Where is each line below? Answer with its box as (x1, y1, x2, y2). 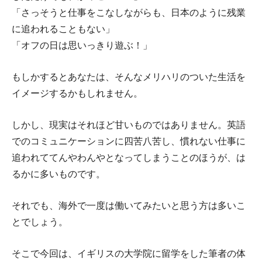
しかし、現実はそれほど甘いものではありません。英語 (12, 119, 246, 130)
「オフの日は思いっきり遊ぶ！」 (12, 39, 152, 51)
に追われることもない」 (12, 23, 115, 35)
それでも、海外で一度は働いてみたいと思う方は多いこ (12, 199, 246, 211)
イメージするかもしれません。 (12, 87, 143, 99)
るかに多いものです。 (12, 168, 105, 180)
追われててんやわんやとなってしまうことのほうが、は (12, 151, 246, 163)
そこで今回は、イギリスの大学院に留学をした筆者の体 (12, 247, 246, 259)
